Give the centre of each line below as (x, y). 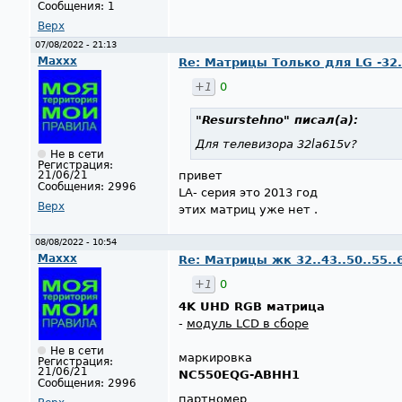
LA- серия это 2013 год (248, 193)
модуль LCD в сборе (247, 323)
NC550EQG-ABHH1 (239, 374)
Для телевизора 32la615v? (276, 144)
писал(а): (323, 119)
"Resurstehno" (242, 119)
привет (200, 176)
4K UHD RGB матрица (251, 306)
